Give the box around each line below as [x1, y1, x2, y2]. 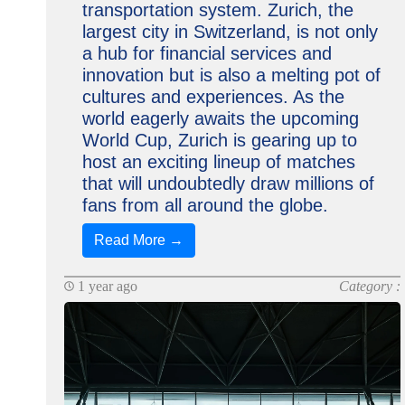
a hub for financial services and [81, 43, 332, 63]
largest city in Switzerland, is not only [81, 22, 378, 42]
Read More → [93, 232, 184, 248]
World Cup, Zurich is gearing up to [81, 130, 357, 150]
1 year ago [73, 278, 137, 294]
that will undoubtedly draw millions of [81, 174, 374, 193]
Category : [339, 278, 401, 294]
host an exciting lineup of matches [81, 152, 355, 172]
